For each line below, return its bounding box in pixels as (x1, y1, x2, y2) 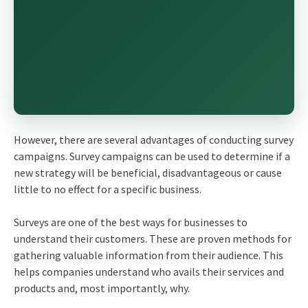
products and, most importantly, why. (13, 280, 192, 295)
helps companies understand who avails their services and (13, 264, 284, 278)
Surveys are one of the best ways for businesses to (13, 214, 247, 229)
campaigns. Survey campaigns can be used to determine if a (13, 148, 290, 163)
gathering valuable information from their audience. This (13, 247, 283, 262)
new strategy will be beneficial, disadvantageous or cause (13, 165, 282, 179)
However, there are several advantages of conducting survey (13, 132, 294, 146)
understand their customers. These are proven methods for (13, 231, 291, 245)
